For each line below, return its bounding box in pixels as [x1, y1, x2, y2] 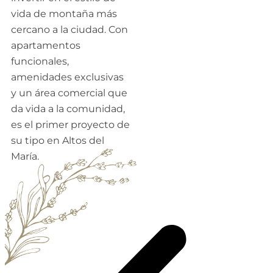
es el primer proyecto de [11, 119, 130, 131]
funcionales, [11, 55, 69, 68]
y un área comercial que [11, 87, 127, 99]
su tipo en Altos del [11, 135, 104, 147]
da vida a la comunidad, [11, 103, 125, 115]
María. [11, 151, 41, 163]
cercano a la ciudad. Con [11, 24, 128, 36]
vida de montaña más [11, 8, 117, 20]
